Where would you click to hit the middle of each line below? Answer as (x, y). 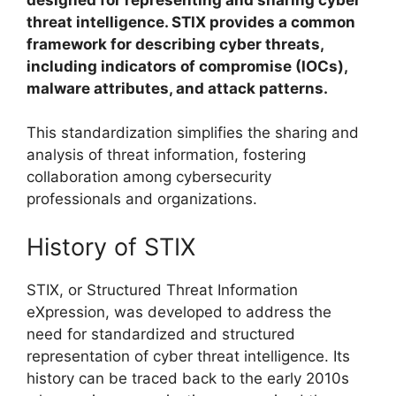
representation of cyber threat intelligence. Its (188, 356)
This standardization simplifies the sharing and (193, 133)
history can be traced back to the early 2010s (188, 378)
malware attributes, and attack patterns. (177, 88)
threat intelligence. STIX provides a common (191, 22)
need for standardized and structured (161, 334)
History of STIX (111, 247)
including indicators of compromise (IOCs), (187, 66)
